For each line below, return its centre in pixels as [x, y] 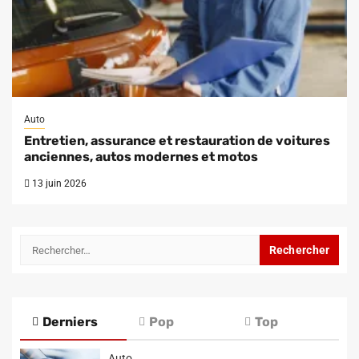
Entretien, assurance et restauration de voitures [177, 141]
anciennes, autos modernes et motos [141, 157]
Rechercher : [56, 244]
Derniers [70, 322]
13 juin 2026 [58, 184]
